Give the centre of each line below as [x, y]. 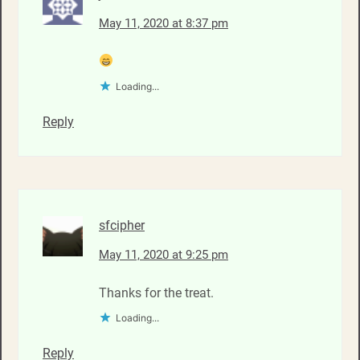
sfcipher [122, 225]
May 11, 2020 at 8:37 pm [164, 23]
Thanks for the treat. [156, 292]
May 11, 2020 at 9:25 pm [164, 254]
